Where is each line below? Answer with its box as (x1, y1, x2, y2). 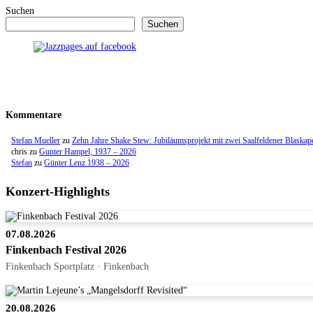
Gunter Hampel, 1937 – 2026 (39, 146, 136, 156)
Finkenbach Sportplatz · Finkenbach (6, 260, 149, 272)
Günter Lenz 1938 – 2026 (44, 157, 129, 168)
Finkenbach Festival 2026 (6, 243, 126, 256)
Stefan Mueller (11, 135, 60, 145)
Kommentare (6, 109, 61, 120)
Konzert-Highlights (6, 184, 110, 198)
